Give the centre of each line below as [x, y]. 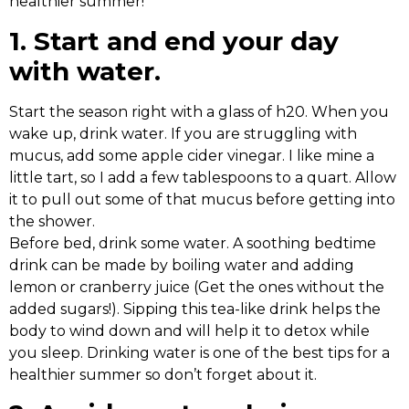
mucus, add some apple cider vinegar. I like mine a [192, 155]
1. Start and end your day [174, 41]
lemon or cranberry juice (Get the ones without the [197, 287]
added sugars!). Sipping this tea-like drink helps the [195, 309]
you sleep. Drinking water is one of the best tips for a [199, 352]
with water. [85, 71]
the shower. [52, 221]
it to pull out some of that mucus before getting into [202, 199]
